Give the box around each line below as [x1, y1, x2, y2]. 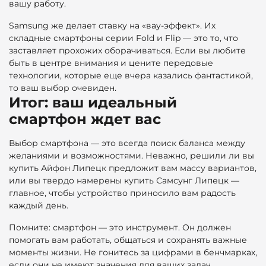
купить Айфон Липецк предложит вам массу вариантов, [9, 162, 256, 173]
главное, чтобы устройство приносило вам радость [9, 187, 236, 198]
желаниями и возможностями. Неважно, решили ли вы [9, 150, 254, 161]
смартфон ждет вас [9, 110, 161, 128]
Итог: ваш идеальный [9, 93, 177, 111]
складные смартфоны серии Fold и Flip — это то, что [9, 32, 238, 43]
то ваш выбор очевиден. [9, 82, 116, 93]
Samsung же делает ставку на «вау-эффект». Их [9, 20, 216, 31]
